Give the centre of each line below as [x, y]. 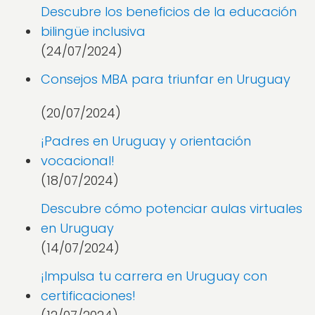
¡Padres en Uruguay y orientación [146, 141]
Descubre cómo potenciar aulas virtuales [172, 208]
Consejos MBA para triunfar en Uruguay [166, 79]
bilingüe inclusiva [93, 31]
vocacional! [78, 161]
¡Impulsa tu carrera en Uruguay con [154, 276]
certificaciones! [88, 296]
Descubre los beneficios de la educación [169, 12]
